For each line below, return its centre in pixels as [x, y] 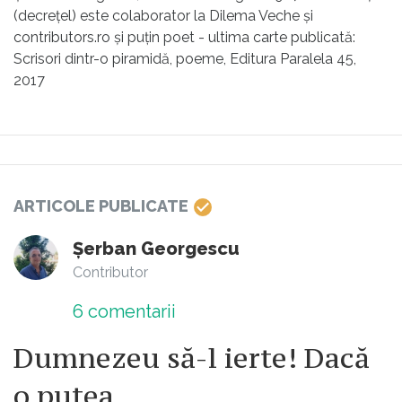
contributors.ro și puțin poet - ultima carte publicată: [184, 37]
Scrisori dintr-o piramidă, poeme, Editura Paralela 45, [185, 59]
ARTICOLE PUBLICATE [103, 206]
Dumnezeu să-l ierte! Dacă [192, 358]
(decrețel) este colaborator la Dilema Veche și [163, 16]
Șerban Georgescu [156, 249]
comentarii [130, 312]
